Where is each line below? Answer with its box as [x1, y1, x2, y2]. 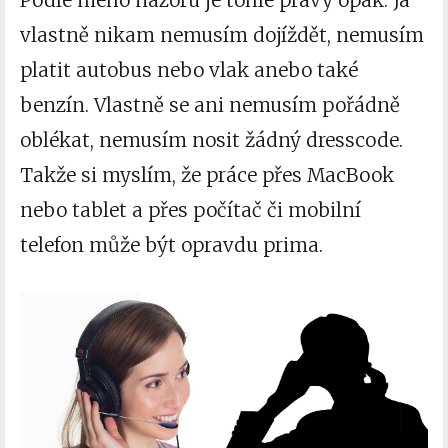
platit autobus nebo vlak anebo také [20, 57, 358, 82]
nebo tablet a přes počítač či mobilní [20, 197, 361, 222]
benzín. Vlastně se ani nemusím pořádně [20, 92, 400, 117]
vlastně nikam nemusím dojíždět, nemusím [20, 22, 424, 47]
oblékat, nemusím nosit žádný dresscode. [20, 127, 403, 152]
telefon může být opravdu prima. [20, 232, 323, 257]
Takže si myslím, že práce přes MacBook [20, 162, 394, 187]
